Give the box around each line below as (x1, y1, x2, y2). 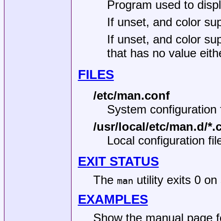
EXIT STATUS (77, 154, 159, 169)
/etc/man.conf (93, 89, 170, 103)
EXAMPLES (77, 191, 148, 207)
